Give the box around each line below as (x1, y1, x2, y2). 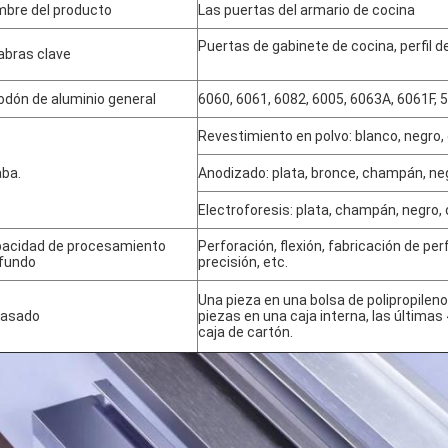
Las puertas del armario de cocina (198, 2, 415, 18)
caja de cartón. (198, 324, 293, 340)
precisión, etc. (198, 254, 288, 270)
